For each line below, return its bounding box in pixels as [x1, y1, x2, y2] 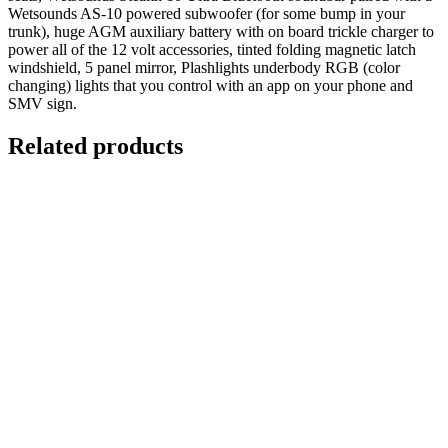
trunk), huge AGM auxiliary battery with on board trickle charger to [8, 22, 434, 40]
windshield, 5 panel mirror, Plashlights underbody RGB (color [8, 58, 400, 76]
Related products [8, 132, 183, 159]
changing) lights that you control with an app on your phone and [8, 76, 413, 94]
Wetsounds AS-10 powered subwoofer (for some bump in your [8, 4, 405, 22]
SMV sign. [8, 94, 77, 112]
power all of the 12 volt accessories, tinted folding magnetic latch [8, 40, 416, 58]
